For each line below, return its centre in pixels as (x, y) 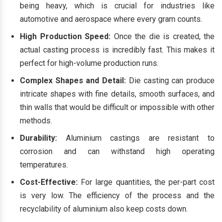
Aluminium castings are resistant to (136, 138)
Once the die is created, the (163, 36)
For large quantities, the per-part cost (146, 182)
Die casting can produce (170, 81)
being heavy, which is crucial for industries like (117, 6)
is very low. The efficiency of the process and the (117, 195)
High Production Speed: (65, 36)
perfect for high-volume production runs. (89, 63)
